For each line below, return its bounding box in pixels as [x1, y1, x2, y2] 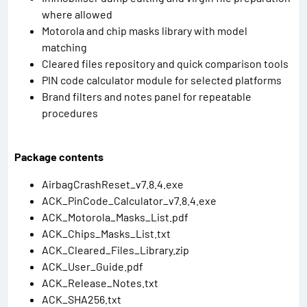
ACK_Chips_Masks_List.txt [42, 226, 171, 240]
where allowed [42, 7, 112, 21]
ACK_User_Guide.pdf [42, 259, 143, 273]
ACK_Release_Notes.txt [42, 275, 158, 289]
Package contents [14, 149, 103, 163]
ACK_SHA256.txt [42, 292, 121, 306]
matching [42, 40, 87, 53]
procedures [42, 106, 98, 119]
